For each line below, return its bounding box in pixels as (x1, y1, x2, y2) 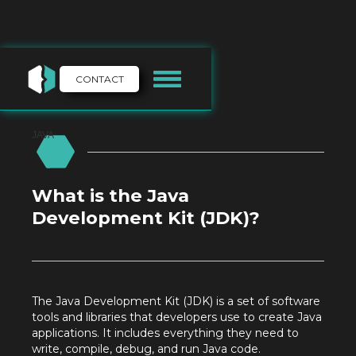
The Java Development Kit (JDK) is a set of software (32, 294, 320, 309)
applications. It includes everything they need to (32, 326, 299, 341)
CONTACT (75, 72, 124, 85)
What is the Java (32, 184, 189, 207)
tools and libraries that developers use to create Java (32, 310, 322, 325)
